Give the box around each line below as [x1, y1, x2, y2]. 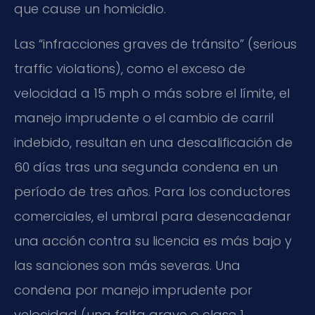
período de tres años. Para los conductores [14, 182, 290, 200]
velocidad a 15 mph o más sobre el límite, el [14, 84, 290, 102]
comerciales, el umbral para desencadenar [14, 207, 291, 225]
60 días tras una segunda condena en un [14, 157, 278, 176]
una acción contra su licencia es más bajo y [14, 231, 292, 250]
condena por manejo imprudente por [14, 281, 252, 299]
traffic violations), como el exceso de [14, 59, 245, 77]
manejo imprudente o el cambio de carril [14, 108, 274, 127]
